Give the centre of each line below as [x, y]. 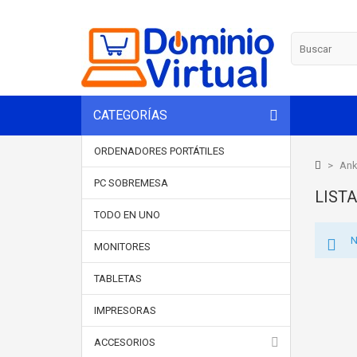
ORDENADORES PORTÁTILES [159, 151]
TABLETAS [118, 279]
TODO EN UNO [127, 215]
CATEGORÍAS [130, 115]
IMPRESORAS [125, 310]
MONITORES [122, 247]
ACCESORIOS [125, 342]
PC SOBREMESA [131, 183]
